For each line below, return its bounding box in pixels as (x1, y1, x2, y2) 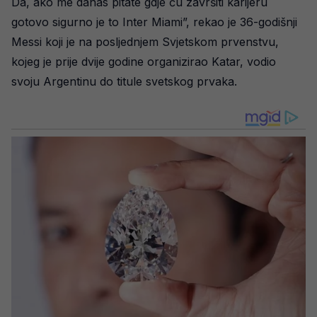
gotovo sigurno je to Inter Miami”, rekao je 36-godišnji (11, 15, 297, 29)
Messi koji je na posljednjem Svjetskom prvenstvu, (11, 35, 279, 49)
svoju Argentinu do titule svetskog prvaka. (11, 74, 237, 88)
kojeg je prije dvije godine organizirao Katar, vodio (11, 54, 276, 69)
